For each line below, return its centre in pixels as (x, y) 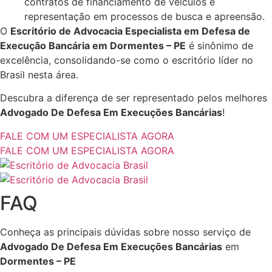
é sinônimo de (219, 45)
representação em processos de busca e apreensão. (144, 16)
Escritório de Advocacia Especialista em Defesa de (130, 31)
